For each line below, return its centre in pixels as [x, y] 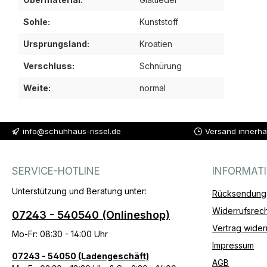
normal [153, 88]
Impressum [233, 246]
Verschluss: [49, 66]
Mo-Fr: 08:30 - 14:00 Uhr [60, 234]
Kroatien [156, 44]
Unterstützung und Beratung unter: [79, 191]
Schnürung [161, 66]
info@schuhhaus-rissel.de [72, 131]
